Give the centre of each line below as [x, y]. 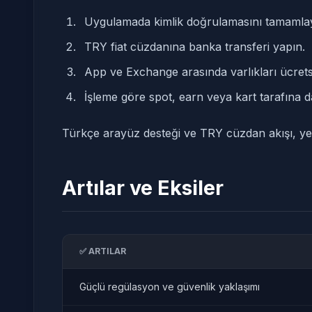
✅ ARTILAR [103, 251]
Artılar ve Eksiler [143, 188]
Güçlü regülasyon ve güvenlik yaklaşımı [170, 287]
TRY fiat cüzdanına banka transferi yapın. [195, 47]
